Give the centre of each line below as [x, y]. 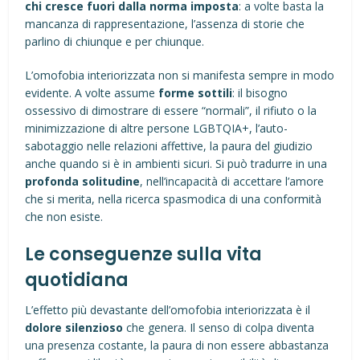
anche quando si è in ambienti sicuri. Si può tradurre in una [176, 164]
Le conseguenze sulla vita [144, 254]
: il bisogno [260, 93]
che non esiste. [64, 217]
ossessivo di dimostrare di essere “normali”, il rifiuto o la [171, 110]
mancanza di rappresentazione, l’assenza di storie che [165, 24]
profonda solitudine [83, 181]
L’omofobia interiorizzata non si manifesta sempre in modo [180, 75]
